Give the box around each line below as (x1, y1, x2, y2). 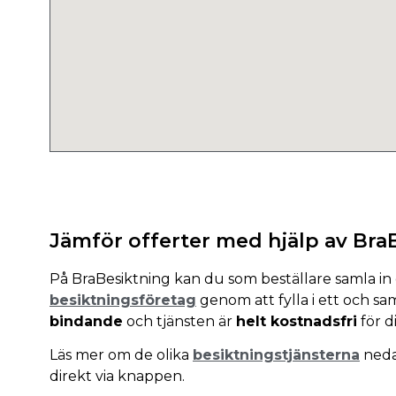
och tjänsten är (123, 313, 236, 331)
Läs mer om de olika (49, 346, 193, 364)
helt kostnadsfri (236, 313, 357, 331)
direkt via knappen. (49, 368, 188, 385)
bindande (49, 313, 123, 331)
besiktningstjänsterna (193, 346, 360, 364)
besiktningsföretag (49, 292, 196, 309)
